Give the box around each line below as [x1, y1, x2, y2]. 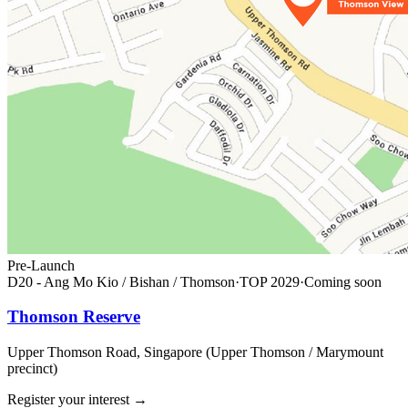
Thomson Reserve [7, 307, 140, 327]
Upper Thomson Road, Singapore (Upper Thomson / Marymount [7, 344, 383, 361]
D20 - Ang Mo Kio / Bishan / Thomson [7, 273, 235, 290]
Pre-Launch [7, 257, 75, 273]
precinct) [7, 361, 57, 377]
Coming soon [304, 273, 382, 290]
